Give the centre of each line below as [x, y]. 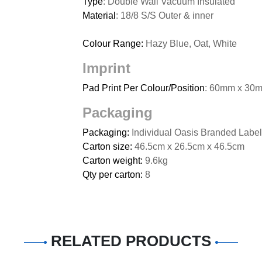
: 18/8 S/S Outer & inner [165, 15]
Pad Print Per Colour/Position [144, 88]
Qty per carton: [114, 175]
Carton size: [108, 146]
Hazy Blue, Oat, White [191, 44]
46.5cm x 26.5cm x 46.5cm [189, 146]
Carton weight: [114, 161]
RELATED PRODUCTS [131, 241]
